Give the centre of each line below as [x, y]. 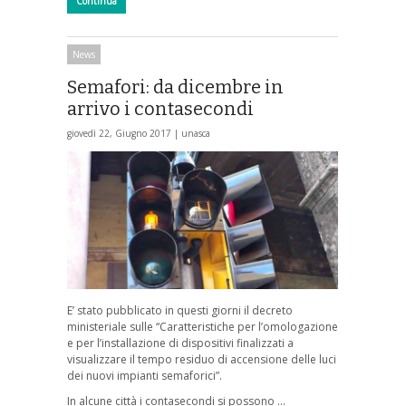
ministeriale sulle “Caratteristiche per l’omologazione [203, 327]
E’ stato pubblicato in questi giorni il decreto [180, 311]
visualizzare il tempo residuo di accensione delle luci [202, 360]
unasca [196, 133]
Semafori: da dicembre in [175, 87]
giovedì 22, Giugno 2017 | [124, 133]
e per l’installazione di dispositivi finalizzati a [180, 343]
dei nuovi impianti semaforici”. [145, 376]
